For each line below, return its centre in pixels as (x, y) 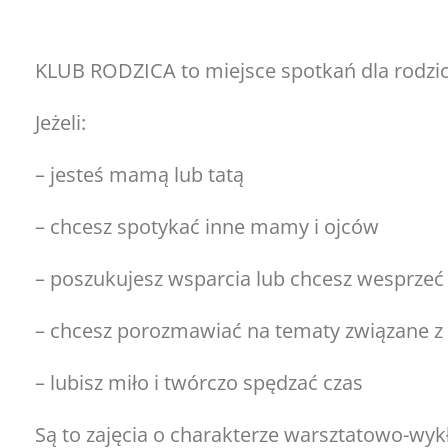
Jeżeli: (60, 122)
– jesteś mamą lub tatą (139, 174)
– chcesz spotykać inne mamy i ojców (207, 226)
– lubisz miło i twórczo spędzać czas (199, 382)
